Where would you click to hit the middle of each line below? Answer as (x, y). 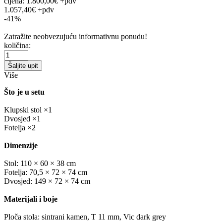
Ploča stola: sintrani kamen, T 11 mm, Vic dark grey (85, 217)
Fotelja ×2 (20, 127)
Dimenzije (21, 145)
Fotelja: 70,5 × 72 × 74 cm (46, 172)
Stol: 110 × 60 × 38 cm (40, 163)
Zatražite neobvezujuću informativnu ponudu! (76, 36)
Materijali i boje (31, 199)
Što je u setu (24, 92)
